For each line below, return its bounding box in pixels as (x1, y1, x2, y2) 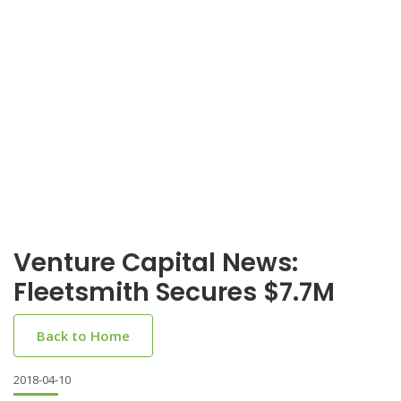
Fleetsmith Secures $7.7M (13, 275, 335, 310)
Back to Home (37, 327, 130, 345)
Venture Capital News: (13, 245, 298, 280)
